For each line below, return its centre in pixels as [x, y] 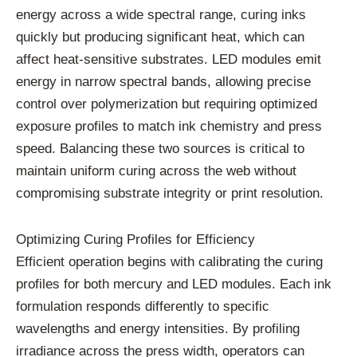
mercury [140, 284]
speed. [38, 149]
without [275, 171]
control [38, 104]
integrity [189, 194]
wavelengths [55, 328]
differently [177, 306]
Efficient [42, 261]
